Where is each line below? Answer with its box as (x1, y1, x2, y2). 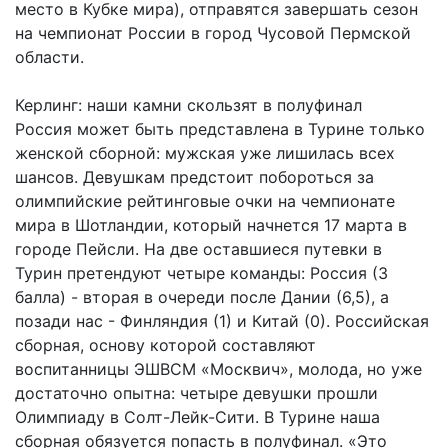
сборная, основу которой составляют (15, 334, 316, 355)
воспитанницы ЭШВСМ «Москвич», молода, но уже (15, 358, 422, 379)
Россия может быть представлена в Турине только (15, 118, 425, 139)
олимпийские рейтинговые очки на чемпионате (15, 190, 395, 211)
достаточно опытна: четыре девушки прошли (15, 382, 378, 403)
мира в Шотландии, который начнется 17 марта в (15, 214, 407, 235)
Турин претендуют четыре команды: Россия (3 (15, 262, 388, 283)
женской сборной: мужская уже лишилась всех (15, 142, 395, 163)
